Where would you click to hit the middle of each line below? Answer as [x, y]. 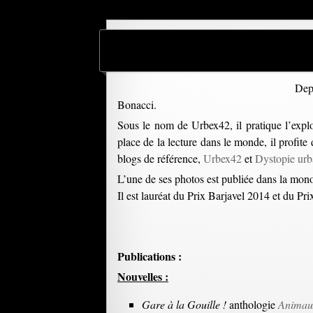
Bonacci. [137, 104]
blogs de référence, [160, 158]
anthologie [252, 304]
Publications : [150, 256]
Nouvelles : [143, 276]
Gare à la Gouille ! [184, 304]
